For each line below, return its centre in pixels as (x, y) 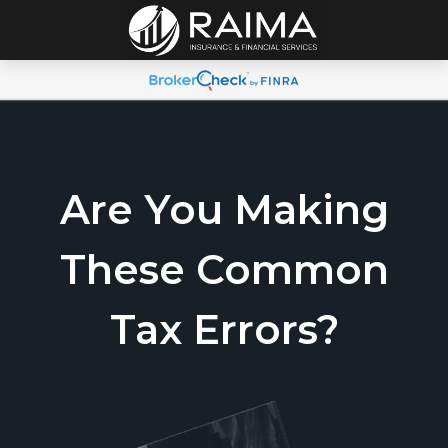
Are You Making (224, 209)
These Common (224, 269)
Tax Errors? (224, 329)
